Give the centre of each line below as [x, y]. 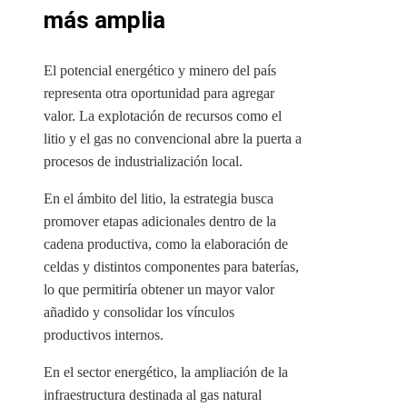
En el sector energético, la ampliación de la [166, 372]
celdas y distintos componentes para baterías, [171, 267]
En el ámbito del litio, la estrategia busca [159, 199]
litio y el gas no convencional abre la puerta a [173, 139]
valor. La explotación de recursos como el [163, 116]
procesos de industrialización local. [143, 162]
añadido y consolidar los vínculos [139, 313]
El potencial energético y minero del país [160, 71]
